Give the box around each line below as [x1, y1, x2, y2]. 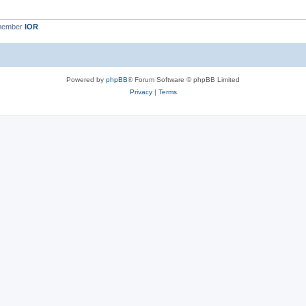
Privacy [129, 87, 152, 96]
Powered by [66, 75, 106, 83]
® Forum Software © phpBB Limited [128, 75, 240, 83]
